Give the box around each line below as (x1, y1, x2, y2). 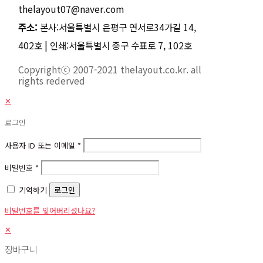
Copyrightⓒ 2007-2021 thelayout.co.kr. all (18, 62, 201, 76)
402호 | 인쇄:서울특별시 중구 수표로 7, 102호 (18, 39, 192, 52)
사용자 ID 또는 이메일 (5, 140, 77, 151)
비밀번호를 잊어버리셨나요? (5, 205, 95, 217)
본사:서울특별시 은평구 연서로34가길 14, (38, 21, 196, 34)
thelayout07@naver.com (18, 2, 124, 16)
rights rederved (18, 73, 85, 87)
